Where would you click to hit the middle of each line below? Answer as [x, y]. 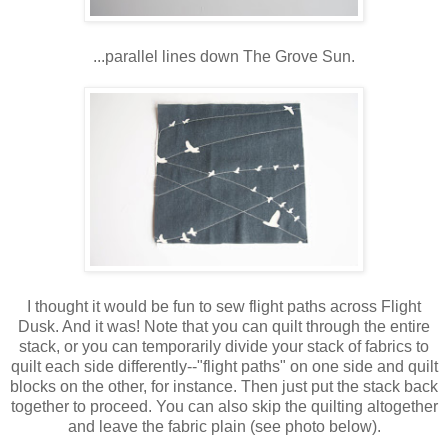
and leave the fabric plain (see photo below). [224, 427]
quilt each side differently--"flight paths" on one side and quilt [224, 367]
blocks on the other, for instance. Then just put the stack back [224, 387]
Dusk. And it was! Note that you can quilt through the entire [224, 327]
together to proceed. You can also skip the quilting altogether [224, 407]
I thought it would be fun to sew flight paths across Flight [224, 307]
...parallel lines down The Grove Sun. [224, 57]
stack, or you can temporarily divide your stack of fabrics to [224, 347]
